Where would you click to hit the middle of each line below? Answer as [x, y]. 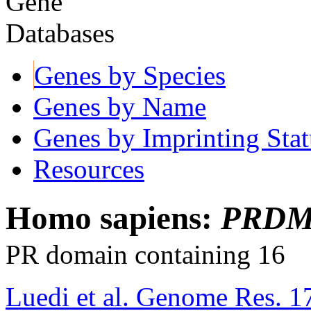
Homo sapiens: [113, 218]
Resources [89, 169]
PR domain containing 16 [145, 255]
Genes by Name [120, 106]
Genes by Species [130, 75]
